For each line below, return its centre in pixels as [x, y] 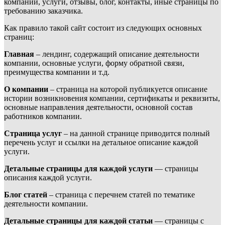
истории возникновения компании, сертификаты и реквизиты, [112, 98]
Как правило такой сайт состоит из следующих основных [103, 28]
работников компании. [43, 117]
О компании [26, 89]
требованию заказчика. [43, 11]
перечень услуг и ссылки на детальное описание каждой [101, 143]
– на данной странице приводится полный [136, 134]
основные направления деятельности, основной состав [98, 107]
